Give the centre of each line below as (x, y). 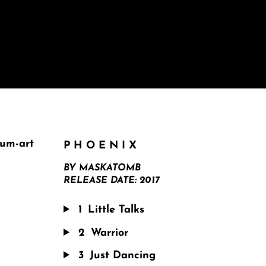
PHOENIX (102, 146)
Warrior (110, 233)
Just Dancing (123, 256)
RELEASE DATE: (102, 180)
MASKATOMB (110, 168)
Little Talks (116, 210)
